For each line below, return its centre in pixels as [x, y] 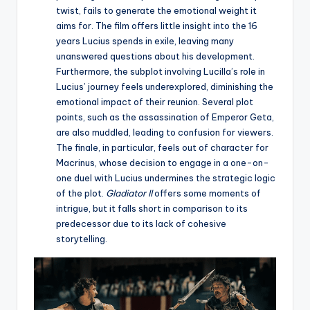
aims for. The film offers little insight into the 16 [157, 25]
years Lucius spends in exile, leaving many [145, 40]
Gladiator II [129, 193]
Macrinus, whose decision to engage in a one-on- [163, 162]
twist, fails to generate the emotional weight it [156, 10]
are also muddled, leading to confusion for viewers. [165, 132]
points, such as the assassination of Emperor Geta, [165, 117]
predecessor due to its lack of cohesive [141, 223]
